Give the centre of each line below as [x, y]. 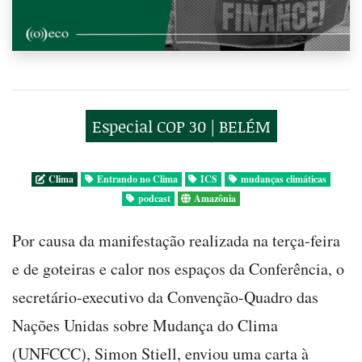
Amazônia [215, 198]
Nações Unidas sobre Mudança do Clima [145, 325]
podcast [154, 198]
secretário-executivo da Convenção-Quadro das [165, 297]
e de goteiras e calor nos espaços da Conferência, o [178, 268]
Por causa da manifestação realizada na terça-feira [176, 240]
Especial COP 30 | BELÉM [181, 126]
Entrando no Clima [137, 179]
